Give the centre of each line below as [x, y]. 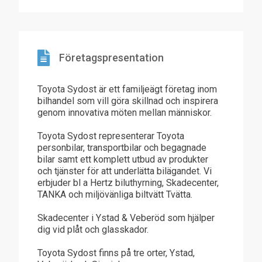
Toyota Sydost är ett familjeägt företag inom [127, 89]
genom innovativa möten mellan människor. [125, 113]
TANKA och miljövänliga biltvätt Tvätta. [115, 194]
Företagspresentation [111, 58]
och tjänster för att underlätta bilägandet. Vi [125, 171]
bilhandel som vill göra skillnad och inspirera [128, 101]
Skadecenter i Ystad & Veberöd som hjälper [126, 218]
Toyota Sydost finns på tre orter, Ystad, [116, 253]
